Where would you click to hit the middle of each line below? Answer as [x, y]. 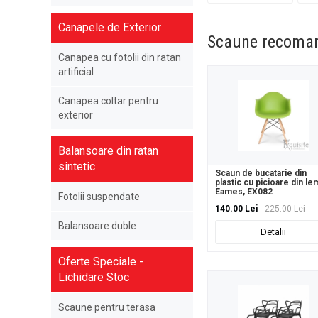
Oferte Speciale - [101, 262]
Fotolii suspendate [99, 197]
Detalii [274, 232]
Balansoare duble [97, 226]
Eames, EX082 [244, 192]
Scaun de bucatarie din [261, 174]
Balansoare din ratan [108, 151]
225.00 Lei [285, 209]
